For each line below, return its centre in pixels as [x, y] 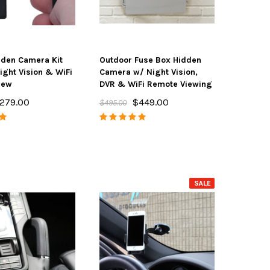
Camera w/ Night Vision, [148, 72]
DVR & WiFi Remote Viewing [155, 84]
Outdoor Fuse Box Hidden [150, 60]
